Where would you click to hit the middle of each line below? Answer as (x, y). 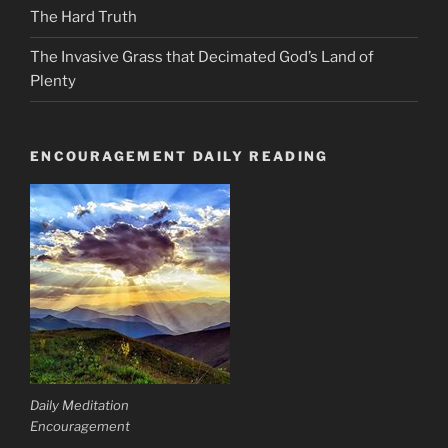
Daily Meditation (79, 404)
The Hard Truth (83, 17)
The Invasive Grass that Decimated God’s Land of (202, 57)
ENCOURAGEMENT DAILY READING (179, 155)
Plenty (53, 81)
